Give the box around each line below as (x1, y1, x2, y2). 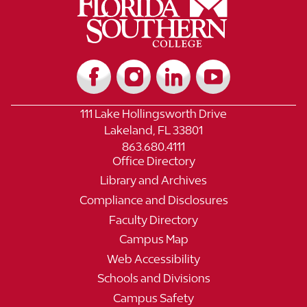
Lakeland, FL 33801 (104, 123, 203, 137)
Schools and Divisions (97, 271, 210, 286)
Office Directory (112, 153, 195, 168)
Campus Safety (113, 291, 194, 306)
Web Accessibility (107, 251, 200, 266)
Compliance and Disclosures (79, 193, 228, 208)
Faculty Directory (109, 212, 198, 227)
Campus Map (119, 232, 188, 247)
